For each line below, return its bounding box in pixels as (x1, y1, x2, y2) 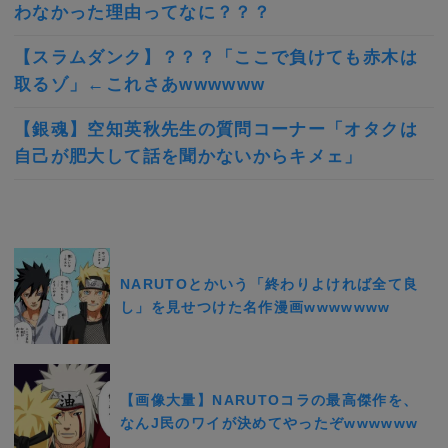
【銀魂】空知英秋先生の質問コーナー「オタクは (14, 120, 418, 140)
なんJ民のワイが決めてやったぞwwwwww (120, 414, 419, 431)
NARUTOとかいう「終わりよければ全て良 (120, 275, 419, 292)
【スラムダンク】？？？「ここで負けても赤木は (14, 48, 418, 68)
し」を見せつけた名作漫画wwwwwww (120, 298, 391, 315)
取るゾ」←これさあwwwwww (14, 75, 266, 95)
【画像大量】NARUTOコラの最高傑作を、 (120, 391, 419, 408)
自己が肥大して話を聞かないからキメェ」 (14, 147, 363, 167)
